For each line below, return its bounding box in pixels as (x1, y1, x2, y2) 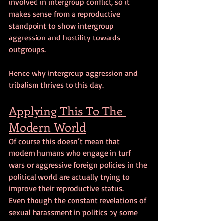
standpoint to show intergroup (9, 20, 116, 31)
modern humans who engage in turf (9, 147, 133, 158)
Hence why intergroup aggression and (9, 68, 140, 78)
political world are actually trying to (9, 171, 132, 182)
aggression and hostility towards (9, 32, 122, 42)
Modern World (9, 118, 86, 135)
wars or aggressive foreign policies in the (9, 159, 149, 170)
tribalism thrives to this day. (9, 79, 104, 90)
